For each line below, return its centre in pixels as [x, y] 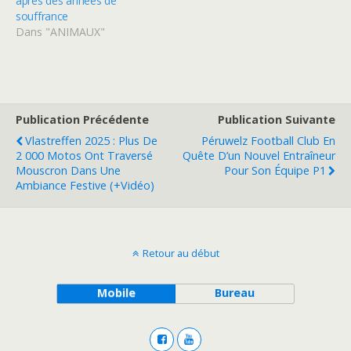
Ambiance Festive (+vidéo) [85, 185]
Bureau [235, 292]
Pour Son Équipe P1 [275, 170]
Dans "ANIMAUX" [60, 31]
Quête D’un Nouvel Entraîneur [259, 155]
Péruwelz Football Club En [268, 140]
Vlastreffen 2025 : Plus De [91, 140]
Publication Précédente [82, 119]
